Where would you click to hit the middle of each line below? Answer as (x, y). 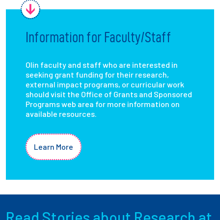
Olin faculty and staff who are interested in (102, 65)
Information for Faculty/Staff (98, 37)
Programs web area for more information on (103, 104)
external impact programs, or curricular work (105, 84)
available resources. (61, 114)
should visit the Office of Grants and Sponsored (109, 94)
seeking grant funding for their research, (97, 75)
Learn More (54, 147)
